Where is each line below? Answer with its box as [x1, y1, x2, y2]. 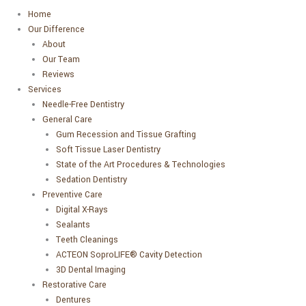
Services [28, 83, 62, 96]
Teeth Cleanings [56, 234, 119, 247]
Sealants [56, 219, 91, 232]
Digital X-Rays [56, 204, 109, 217]
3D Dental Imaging [56, 264, 126, 277]
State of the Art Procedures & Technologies [56, 158, 226, 171]
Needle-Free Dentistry [42, 98, 124, 111]
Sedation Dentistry [56, 173, 128, 186]
